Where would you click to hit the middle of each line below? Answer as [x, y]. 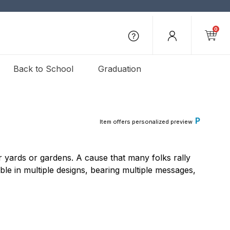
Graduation [120, 69]
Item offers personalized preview [146, 122]
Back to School [43, 69]
